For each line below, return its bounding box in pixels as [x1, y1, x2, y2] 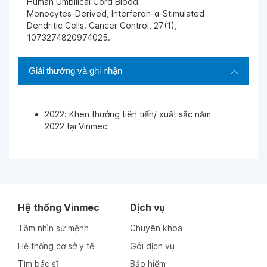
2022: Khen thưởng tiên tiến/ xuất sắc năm [45, 109, 211, 119]
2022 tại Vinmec [45, 121, 107, 131]
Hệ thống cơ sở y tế [18, 241, 94, 251]
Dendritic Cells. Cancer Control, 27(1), [27, 20, 177, 30]
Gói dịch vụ [130, 241, 175, 251]
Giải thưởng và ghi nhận [29, 66, 122, 76]
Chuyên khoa [130, 223, 182, 233]
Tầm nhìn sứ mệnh [18, 223, 89, 233]
